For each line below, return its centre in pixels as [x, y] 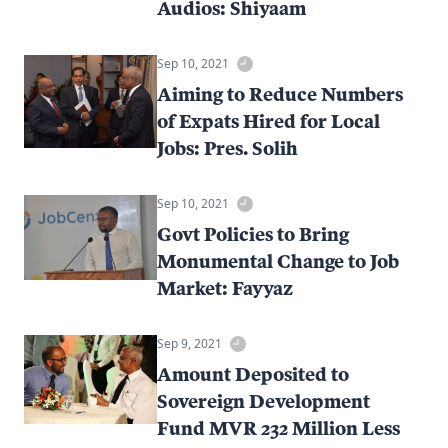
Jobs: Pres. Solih [228, 147]
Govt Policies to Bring [253, 233]
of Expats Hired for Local [269, 120]
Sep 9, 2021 [190, 343]
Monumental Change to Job [278, 260]
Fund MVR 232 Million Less [279, 427]
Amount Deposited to [253, 373]
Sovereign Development [264, 400]
